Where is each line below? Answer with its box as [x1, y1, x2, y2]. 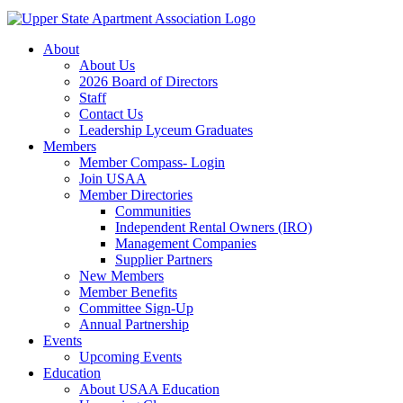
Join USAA [79, 171, 147, 186]
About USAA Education [79, 381, 219, 397]
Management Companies [115, 236, 256, 251]
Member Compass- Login [79, 155, 225, 170]
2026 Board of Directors [79, 74, 218, 89]
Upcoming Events [79, 349, 182, 364]
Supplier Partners [115, 252, 212, 267]
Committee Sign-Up [79, 300, 193, 316]
